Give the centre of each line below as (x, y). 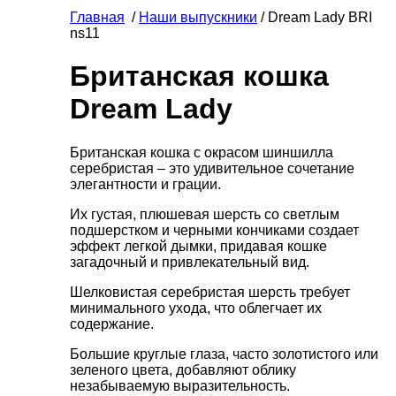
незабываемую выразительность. (180, 385)
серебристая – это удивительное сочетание (212, 168)
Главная (97, 17)
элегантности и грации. (145, 184)
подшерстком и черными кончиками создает (214, 230)
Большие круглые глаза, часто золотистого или (224, 354)
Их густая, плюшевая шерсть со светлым (205, 214)
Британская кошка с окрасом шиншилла (202, 152)
